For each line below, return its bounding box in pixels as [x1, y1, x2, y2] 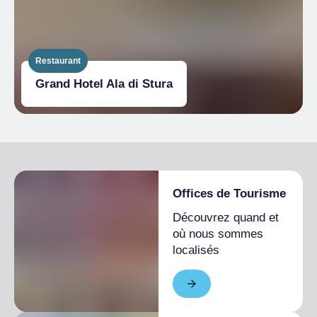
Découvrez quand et [173, 211, 279, 225]
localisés [173, 243, 219, 258]
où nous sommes [173, 227, 263, 241]
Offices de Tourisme [173, 187, 286, 201]
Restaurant [35, 56, 81, 67]
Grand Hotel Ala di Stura [35, 77, 173, 91]
